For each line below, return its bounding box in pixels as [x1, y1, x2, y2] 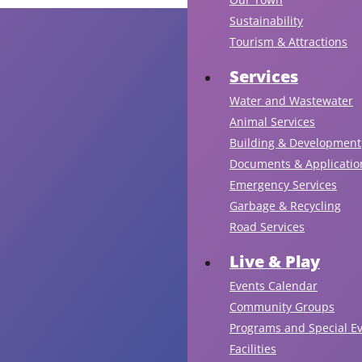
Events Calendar [229, 277, 318, 293]
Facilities [229, 340, 276, 356]
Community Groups [229, 298, 335, 314]
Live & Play [229, 250, 320, 272]
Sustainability [229, 12, 303, 28]
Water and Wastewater [229, 92, 353, 108]
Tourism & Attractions [229, 33, 347, 49]
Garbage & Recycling [229, 197, 341, 213]
